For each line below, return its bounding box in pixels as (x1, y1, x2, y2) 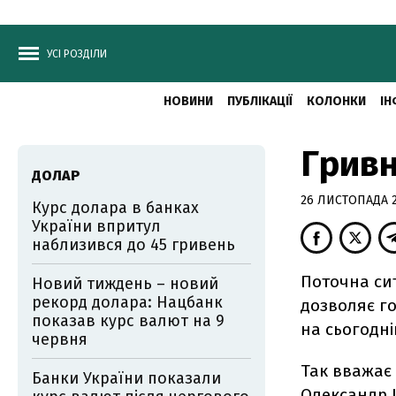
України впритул (32, 217, 161, 236)
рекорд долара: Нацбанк (32, 293, 223, 312)
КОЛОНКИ (306, 94, 366, 109)
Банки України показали (32, 369, 221, 388)
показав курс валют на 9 (32, 311, 225, 331)
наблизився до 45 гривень (32, 235, 235, 255)
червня (32, 330, 88, 349)
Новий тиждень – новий (32, 274, 218, 293)
